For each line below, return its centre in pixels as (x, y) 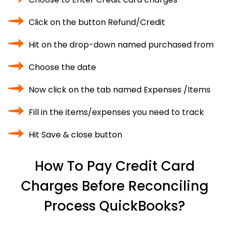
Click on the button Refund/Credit (97, 22)
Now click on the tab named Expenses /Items (120, 90)
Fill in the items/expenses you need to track (116, 112)
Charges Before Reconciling (114, 186)
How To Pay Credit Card (114, 166)
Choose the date (62, 67)
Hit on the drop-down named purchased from (121, 45)
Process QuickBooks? (114, 206)
